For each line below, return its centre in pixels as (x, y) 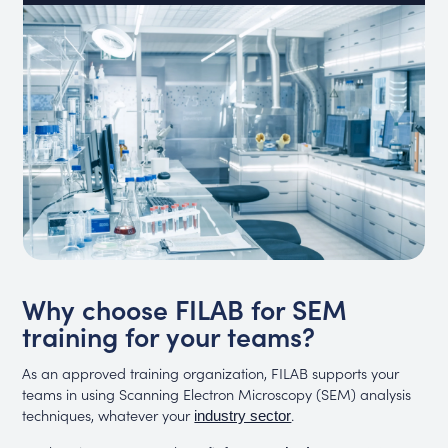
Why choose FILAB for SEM (185, 308)
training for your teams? (169, 335)
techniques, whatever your (108, 414)
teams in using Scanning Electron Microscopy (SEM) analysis (217, 393)
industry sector (243, 415)
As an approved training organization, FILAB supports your (211, 372)
